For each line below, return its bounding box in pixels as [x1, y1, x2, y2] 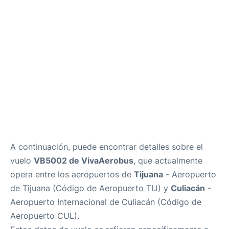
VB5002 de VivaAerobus [34, 155, 133, 166]
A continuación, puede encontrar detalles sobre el [10, 142, 203, 152]
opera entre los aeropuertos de [10, 169, 134, 180]
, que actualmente [133, 155, 202, 166]
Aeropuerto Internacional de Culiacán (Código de [10, 197, 201, 208]
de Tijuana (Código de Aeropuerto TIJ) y [10, 183, 171, 194]
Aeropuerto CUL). [10, 211, 79, 221]
